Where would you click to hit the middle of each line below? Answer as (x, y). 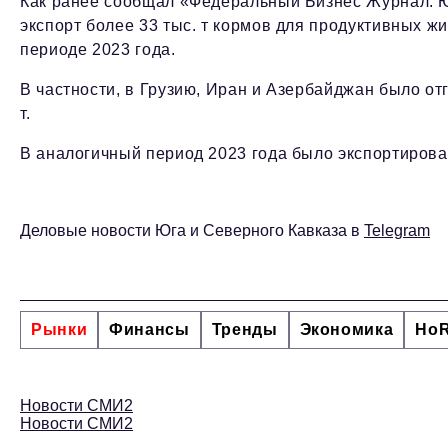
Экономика (346, 330)
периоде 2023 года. (98, 50)
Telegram (397, 231)
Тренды (244, 330)
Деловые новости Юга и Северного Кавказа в (192, 231)
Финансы (149, 330)
